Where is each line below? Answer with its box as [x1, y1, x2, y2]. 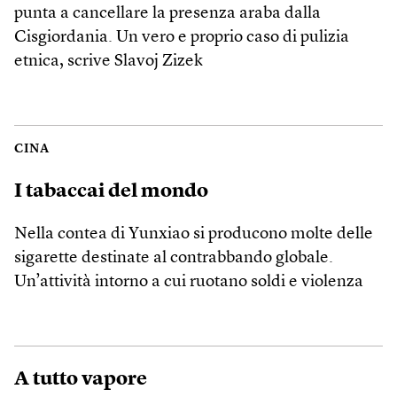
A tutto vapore [14, 370, 147, 389]
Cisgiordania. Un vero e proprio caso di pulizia [14, 28, 349, 46]
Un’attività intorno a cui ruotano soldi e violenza [14, 273, 363, 291]
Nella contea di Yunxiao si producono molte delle [14, 225, 373, 243]
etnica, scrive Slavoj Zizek [14, 52, 203, 70]
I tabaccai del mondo [14, 181, 208, 201]
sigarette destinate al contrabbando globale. [14, 249, 333, 267]
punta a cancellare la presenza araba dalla [14, 4, 321, 22]
